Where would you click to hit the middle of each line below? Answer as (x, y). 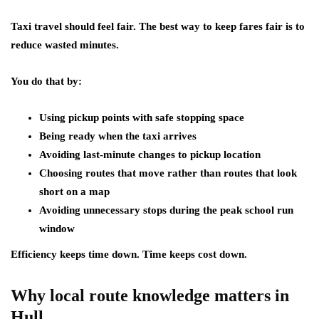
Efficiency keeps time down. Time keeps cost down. (129, 254)
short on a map (74, 192)
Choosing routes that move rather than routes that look (168, 173)
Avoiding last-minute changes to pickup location (150, 155)
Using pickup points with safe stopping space (142, 117)
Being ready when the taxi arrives (118, 136)
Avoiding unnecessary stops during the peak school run (166, 210)
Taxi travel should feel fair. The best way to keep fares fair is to (158, 26)
